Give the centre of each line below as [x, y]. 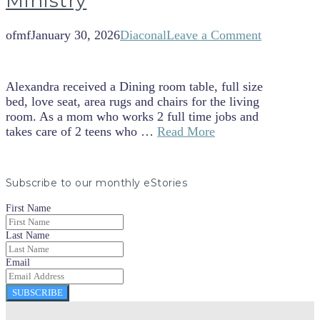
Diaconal [143, 35]
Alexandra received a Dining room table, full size [134, 87]
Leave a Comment [214, 35]
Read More [186, 132]
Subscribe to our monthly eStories [97, 183]
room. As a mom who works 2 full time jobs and [132, 117]
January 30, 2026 [75, 35]
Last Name [27, 235]
